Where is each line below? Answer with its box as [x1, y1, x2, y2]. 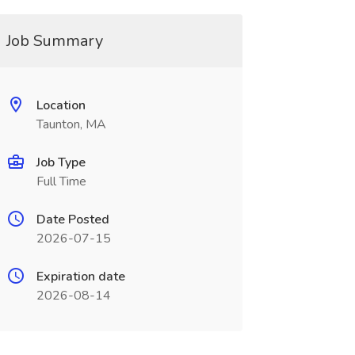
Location [36, 97, 86, 114]
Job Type [36, 154, 86, 171]
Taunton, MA [36, 116, 106, 133]
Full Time [36, 173, 86, 190]
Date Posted [36, 211, 109, 228]
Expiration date [36, 268, 125, 285]
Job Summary [6, 30, 103, 52]
